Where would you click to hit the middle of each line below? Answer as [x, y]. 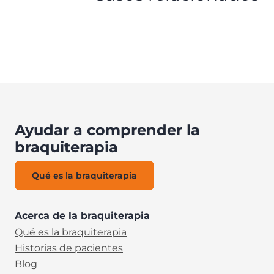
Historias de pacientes [69, 248]
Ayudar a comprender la [107, 130]
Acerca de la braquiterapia [82, 216]
